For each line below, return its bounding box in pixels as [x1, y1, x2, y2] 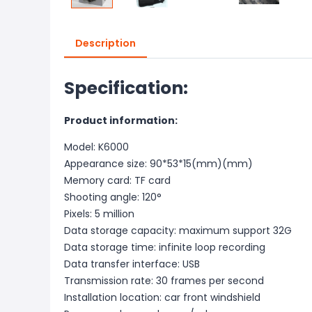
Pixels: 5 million [64, 207, 134, 221]
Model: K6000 [64, 140, 129, 154]
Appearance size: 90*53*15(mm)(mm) [64, 157, 253, 171]
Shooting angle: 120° [64, 190, 162, 204]
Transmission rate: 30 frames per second [64, 274, 264, 288]
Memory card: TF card [64, 173, 171, 187]
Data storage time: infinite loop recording [64, 240, 265, 254]
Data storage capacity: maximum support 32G [64, 224, 292, 237]
